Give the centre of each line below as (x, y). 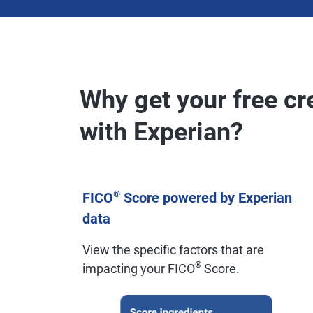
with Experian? (161, 132)
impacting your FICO (139, 269)
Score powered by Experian (206, 198)
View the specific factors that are (173, 250)
